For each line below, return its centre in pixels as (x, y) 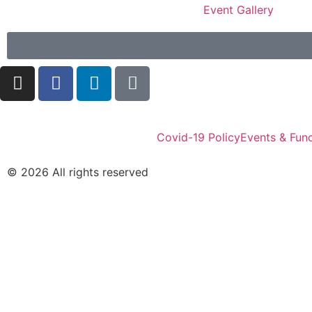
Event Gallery (238, 9)
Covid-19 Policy (198, 137)
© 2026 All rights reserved (78, 172)
